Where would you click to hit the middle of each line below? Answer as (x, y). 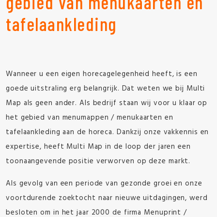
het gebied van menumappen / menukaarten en (90, 118)
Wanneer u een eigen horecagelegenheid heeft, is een (102, 74)
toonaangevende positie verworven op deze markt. (98, 161)
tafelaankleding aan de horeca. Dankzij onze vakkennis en (108, 132)
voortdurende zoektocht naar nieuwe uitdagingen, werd (107, 198)
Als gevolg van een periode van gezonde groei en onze (104, 184)
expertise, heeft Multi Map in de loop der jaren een (98, 147)
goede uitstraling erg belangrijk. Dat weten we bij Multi (106, 89)
